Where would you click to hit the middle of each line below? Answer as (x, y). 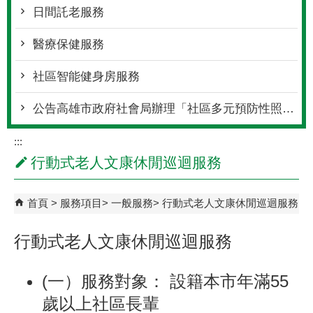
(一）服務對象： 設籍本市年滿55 (165, 281)
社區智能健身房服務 (86, 77)
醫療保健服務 (68, 44)
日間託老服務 (68, 12)
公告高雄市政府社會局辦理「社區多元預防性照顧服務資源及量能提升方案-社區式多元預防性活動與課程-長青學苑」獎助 (158, 109)
